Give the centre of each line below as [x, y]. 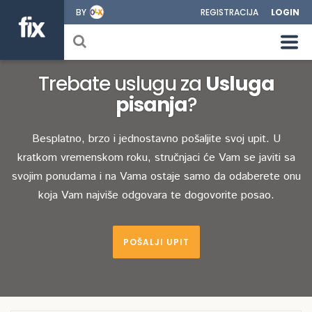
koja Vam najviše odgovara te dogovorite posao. [156, 195]
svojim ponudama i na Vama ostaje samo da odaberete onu [156, 177]
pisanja [151, 105]
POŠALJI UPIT [156, 242]
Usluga [240, 84]
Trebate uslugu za [122, 84]
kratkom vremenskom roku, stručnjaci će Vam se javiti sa [156, 158]
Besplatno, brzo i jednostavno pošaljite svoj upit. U [156, 139]
